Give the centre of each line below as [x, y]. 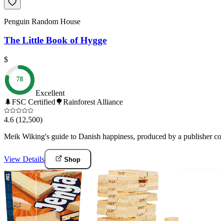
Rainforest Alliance [93, 102]
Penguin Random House [42, 21]
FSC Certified [34, 102]
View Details [24, 159]
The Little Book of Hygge [55, 40]
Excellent [50, 93]
